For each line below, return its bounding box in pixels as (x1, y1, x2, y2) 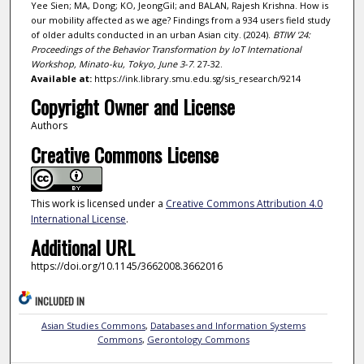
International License (30, 211, 126, 226)
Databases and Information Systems (149, 319, 305, 332)
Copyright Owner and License (30, 92, 235, 122)
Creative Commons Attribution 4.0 (165, 196, 323, 210)
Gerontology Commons (146, 333, 249, 346)
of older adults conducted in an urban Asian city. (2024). (30, 28, 273, 41)
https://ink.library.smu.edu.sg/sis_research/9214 (91, 72, 301, 85)
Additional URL (30, 232, 135, 262)
